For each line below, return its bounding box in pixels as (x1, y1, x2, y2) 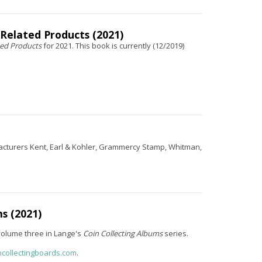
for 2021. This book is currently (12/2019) (43, 40, 184, 51)
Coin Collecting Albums (82, 228, 164, 239)
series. (164, 228, 188, 239)
